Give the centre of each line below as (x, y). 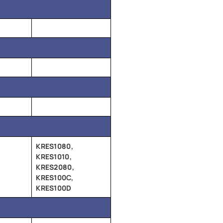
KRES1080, (55, 146)
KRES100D (54, 188)
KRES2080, (55, 167)
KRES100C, (55, 177)
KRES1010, (54, 156)
